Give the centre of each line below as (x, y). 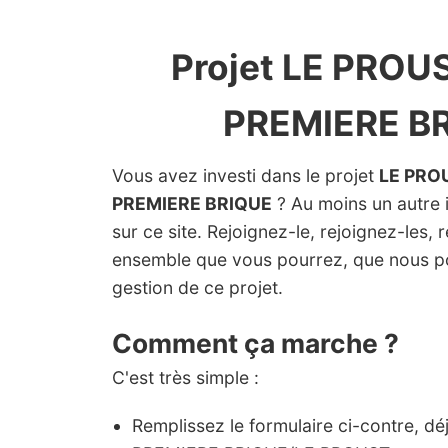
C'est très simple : (185, 377)
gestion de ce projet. (197, 287)
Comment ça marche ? (255, 343)
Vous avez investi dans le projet (245, 175)
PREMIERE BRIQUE (192, 203)
